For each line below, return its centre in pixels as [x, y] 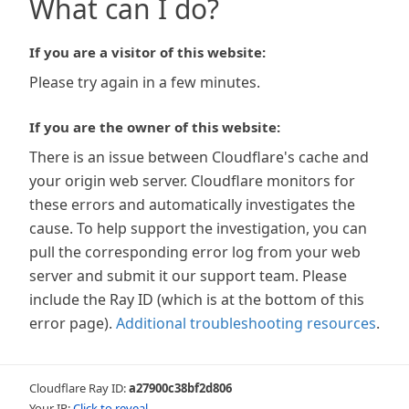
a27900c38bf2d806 [180, 388]
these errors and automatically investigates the [192, 204]
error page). [71, 323]
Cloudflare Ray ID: [79, 388]
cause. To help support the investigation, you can [198, 228]
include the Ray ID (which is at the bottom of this [197, 299]
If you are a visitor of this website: [147, 52]
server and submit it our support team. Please [188, 276]
